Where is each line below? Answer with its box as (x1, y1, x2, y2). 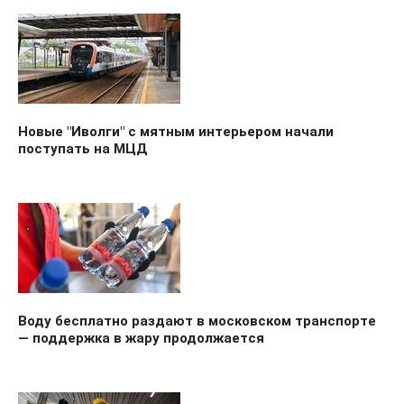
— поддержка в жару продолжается (18, 329, 264, 346)
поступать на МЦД (18, 140, 148, 157)
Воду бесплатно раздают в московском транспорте (18, 312, 376, 329)
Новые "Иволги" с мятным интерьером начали (18, 123, 334, 140)
